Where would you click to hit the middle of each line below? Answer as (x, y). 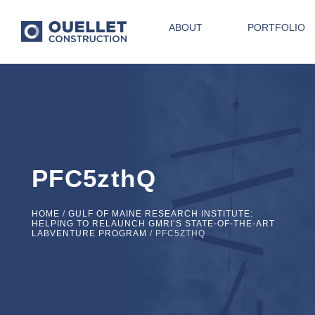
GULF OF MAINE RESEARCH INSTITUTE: (160, 214)
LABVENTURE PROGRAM (89, 233)
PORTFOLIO (276, 27)
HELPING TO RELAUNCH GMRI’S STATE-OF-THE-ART (153, 224)
